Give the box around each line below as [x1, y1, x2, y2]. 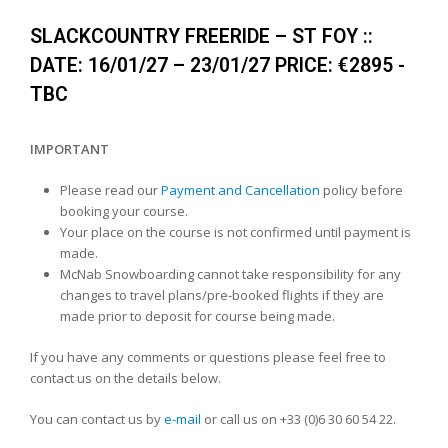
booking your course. [60, 201, 188, 220]
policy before [320, 180, 403, 199]
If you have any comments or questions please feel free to [30, 347, 386, 366]
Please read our [60, 180, 161, 199]
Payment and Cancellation [161, 180, 320, 199]
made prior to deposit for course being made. [60, 306, 335, 325]
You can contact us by [30, 409, 164, 428]
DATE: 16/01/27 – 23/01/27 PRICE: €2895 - [30, 53, 405, 77]
